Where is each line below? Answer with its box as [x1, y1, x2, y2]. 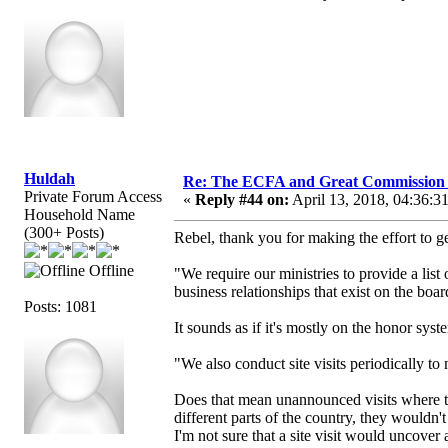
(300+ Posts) [24, 223, 104, 241]
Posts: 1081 [24, 297, 97, 315]
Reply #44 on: [195, 190, 289, 208]
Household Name [24, 205, 135, 223]
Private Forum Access [24, 187, 162, 205]
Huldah [24, 169, 75, 187]
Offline [85, 261, 134, 279]
